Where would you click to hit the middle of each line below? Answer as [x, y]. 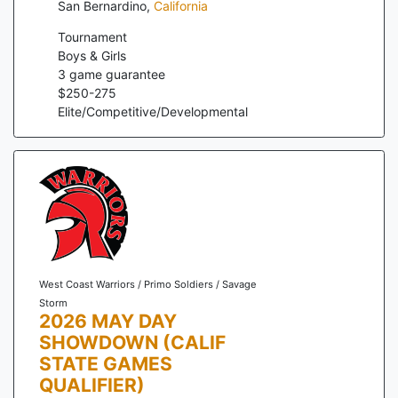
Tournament [92, 37]
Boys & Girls [92, 56]
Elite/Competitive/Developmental [153, 112]
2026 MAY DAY [107, 321]
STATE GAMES [105, 363]
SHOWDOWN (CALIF [132, 342]
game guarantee [115, 75]
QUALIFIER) [92, 385]
